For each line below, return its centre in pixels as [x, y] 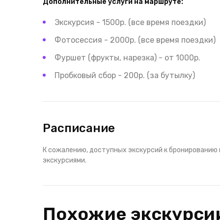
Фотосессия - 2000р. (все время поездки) [135, 40]
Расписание [79, 128]
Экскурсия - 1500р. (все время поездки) [130, 22]
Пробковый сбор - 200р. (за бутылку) [125, 75]
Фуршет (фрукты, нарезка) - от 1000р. [127, 58]
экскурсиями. [65, 160]
